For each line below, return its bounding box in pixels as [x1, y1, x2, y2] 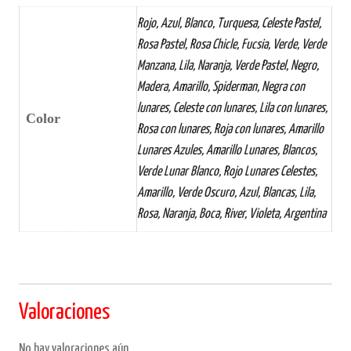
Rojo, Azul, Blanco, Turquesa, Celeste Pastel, [137, 17, 321, 31]
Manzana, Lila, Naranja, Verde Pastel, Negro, [137, 60, 319, 74]
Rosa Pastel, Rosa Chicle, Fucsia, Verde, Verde [137, 38, 326, 52]
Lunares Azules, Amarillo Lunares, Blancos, [137, 144, 317, 158]
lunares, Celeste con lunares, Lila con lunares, [137, 102, 327, 116]
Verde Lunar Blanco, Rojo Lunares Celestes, [137, 165, 317, 179]
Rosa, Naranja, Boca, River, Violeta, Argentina [137, 208, 326, 222]
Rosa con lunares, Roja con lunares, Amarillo [137, 123, 324, 137]
